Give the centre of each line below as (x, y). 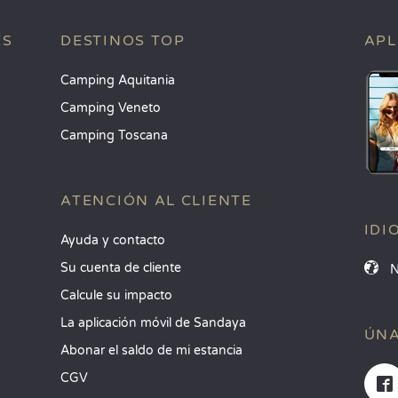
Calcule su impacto (117, 295)
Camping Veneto (111, 108)
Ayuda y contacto (113, 240)
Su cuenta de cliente (121, 268)
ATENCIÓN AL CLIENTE (156, 201)
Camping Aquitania (118, 80)
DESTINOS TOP (123, 41)
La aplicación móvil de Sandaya (154, 323)
